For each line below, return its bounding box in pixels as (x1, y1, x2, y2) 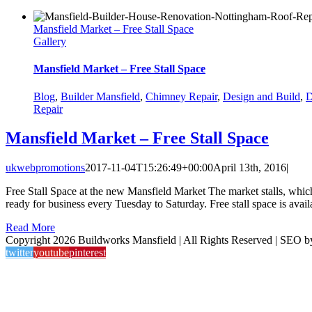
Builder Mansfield (61, 90, 140, 102)
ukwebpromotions (6, 162, 85, 174)
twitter (6, 247, 33, 259)
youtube (33, 247, 69, 259)
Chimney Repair (146, 90, 217, 102)
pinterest (69, 247, 106, 259)
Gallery (33, 36, 66, 47)
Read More (6, 221, 55, 234)
